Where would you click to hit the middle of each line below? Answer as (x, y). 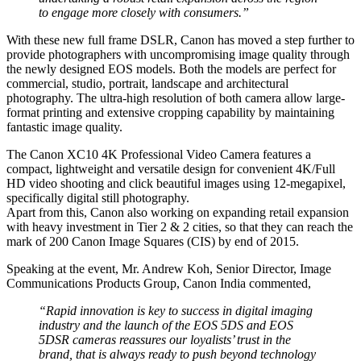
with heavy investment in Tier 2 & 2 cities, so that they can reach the (180, 226)
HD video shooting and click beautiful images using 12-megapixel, (176, 183)
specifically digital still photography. (98, 197)
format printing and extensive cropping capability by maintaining (170, 112)
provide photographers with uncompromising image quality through (178, 54)
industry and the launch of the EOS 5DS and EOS (166, 325)
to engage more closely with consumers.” (144, 12)
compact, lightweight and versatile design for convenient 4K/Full (171, 168)
